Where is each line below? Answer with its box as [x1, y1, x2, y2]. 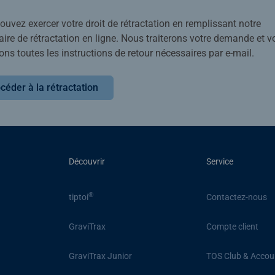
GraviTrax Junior [69, 251, 133, 261]
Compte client [206, 222, 258, 232]
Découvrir [69, 156, 106, 166]
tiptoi [69, 192, 89, 203]
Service [206, 156, 233, 166]
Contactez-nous [206, 192, 267, 203]
